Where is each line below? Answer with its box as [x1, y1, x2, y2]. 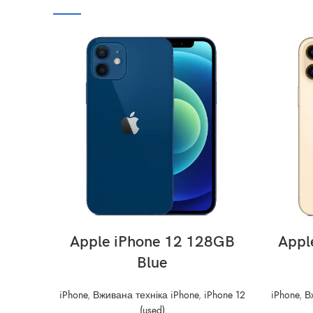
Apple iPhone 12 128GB [69, 233, 235, 252]
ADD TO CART [122, 226, 182, 239]
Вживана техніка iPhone [92, 289, 198, 302]
